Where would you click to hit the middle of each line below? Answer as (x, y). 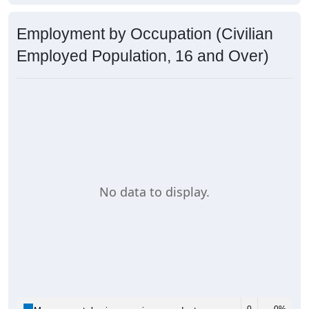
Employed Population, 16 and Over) (143, 56)
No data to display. (154, 192)
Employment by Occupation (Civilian (145, 34)
